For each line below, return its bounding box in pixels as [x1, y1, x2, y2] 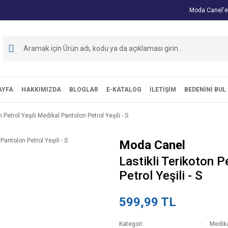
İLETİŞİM [149, 86, 176, 93]
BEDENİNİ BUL [184, 86, 226, 93]
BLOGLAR [69, 86, 98, 93]
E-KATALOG [106, 86, 141, 93]
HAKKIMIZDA [21, 86, 61, 93]
